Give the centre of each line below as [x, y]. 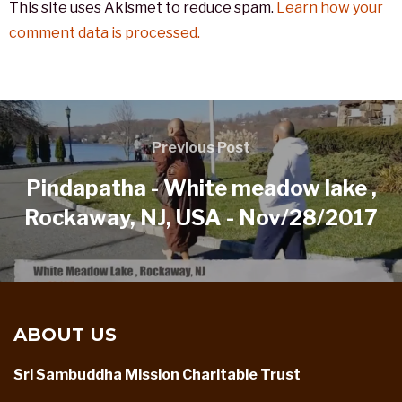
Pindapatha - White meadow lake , [201, 188]
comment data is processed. [105, 33]
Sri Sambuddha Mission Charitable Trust [157, 374]
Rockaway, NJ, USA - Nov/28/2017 [201, 217]
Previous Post [201, 147]
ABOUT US [65, 334]
